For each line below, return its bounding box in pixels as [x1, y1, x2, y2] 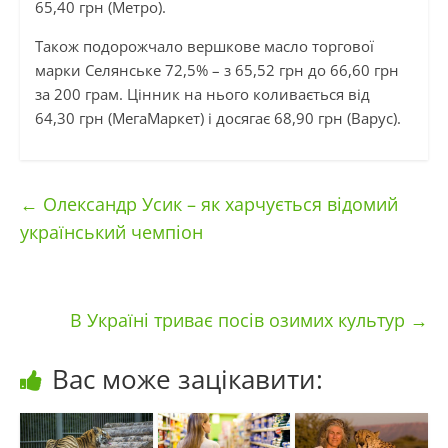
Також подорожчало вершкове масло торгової [34, 36, 374, 57]
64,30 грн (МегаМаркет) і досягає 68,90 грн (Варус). [34, 108, 401, 129]
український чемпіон [19, 220, 203, 245]
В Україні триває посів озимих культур [70, 308, 411, 333]
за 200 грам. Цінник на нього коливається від [34, 84, 370, 105]
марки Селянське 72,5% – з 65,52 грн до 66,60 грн [34, 60, 399, 81]
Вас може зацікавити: [51, 361, 323, 398]
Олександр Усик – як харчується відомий [37, 192, 398, 217]
